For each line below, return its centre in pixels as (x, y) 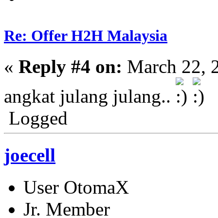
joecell (30, 155)
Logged (36, 118)
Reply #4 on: (70, 66)
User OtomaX (76, 187)
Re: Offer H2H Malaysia (86, 35)
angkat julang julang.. (90, 96)
